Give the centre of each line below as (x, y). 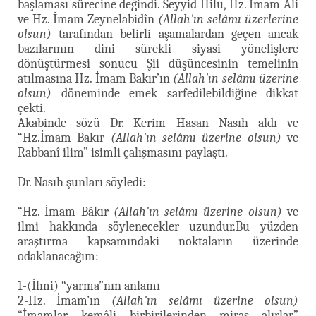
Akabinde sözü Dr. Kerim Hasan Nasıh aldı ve (158, 123)
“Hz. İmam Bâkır (66, 212)
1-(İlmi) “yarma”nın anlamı (89, 286)
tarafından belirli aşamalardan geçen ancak (175, 34)
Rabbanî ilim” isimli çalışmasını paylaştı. (123, 152)
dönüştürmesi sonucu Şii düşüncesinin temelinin (158, 63)
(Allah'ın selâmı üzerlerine (228, 19)
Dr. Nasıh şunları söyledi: (82, 182)
